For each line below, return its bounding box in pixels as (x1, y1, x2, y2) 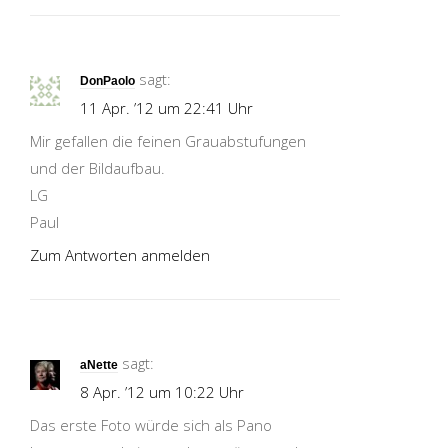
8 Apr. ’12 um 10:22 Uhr (80, 382, 244, 402)
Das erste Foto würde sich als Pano (30, 415, 272, 435)
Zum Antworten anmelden (30, 245, 210, 265)
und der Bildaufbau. (30, 158, 165, 178)
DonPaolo (80, 74, 135, 88)
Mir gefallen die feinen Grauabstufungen (30, 131, 306, 151)
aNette (80, 358, 118, 372)
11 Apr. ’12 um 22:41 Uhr (80, 98, 253, 118)
